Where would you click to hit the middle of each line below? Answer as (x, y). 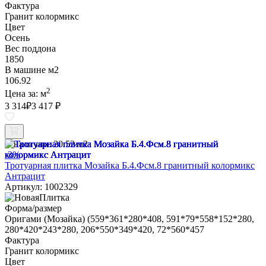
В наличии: (28, 144)
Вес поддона (30, 48)
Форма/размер (33, 208)
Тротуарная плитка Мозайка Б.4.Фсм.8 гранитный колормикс (130, 166)
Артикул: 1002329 (41, 187)
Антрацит (25, 176)
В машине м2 (32, 69)
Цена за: (23, 94)
